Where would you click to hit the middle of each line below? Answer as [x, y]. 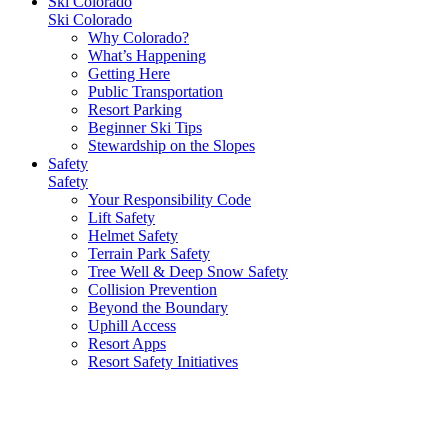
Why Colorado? [138, 37]
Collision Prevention [152, 289]
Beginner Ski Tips [145, 127]
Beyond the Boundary [158, 307]
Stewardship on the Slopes [171, 145]
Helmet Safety [133, 235]
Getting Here [129, 73]
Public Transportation [155, 91]
